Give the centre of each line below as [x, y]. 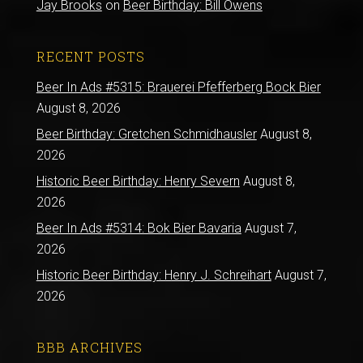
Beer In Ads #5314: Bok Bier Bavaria [139, 228]
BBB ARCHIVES [89, 347]
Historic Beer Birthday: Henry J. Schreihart [154, 275]
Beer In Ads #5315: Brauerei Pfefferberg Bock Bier [178, 87]
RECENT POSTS [90, 56]
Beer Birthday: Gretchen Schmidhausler [146, 134]
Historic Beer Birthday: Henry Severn [138, 181]
